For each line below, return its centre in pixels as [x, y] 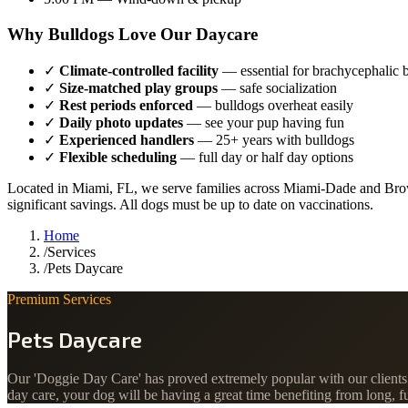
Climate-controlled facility [139, 70]
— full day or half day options [265, 157]
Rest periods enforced [126, 105]
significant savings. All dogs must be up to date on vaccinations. [190, 204]
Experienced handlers [127, 139]
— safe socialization [277, 87]
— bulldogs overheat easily [273, 105]
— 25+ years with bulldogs [274, 139]
